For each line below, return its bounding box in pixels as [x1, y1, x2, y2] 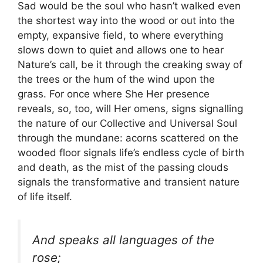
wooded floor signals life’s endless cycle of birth [18, 147, 244, 159]
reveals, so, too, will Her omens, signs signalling [18, 103, 243, 115]
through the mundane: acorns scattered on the [18, 132, 238, 144]
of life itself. [18, 191, 72, 203]
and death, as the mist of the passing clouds [18, 161, 228, 174]
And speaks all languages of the [32, 232, 214, 247]
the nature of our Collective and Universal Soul [18, 117, 237, 130]
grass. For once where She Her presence [18, 88, 210, 100]
